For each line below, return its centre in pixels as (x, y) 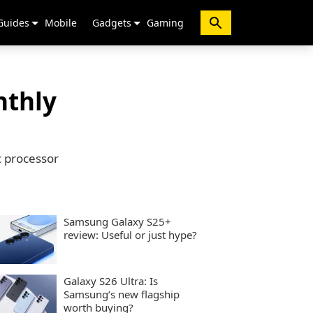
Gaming (165, 23)
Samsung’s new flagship (122, 294)
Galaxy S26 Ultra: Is (111, 281)
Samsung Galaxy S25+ (117, 221)
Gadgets (112, 23)
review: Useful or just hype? (130, 235)
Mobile (61, 23)
